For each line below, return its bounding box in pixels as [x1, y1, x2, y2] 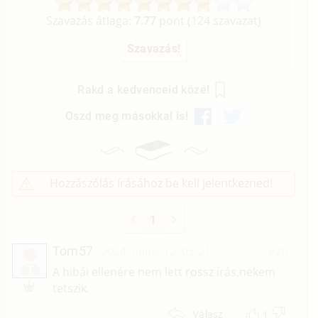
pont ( [156, 12, 191, 28]
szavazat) [210, 12, 261, 28]
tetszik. [52, 280, 89, 297]
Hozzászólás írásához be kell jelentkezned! [50, 175, 273, 192]
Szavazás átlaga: [46, 12, 134, 28]
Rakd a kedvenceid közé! [77, 83, 210, 97]
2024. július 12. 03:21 [100, 243, 210, 260]
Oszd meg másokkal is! [65, 109, 189, 123]
